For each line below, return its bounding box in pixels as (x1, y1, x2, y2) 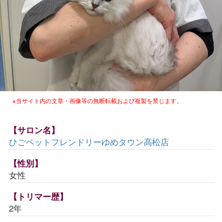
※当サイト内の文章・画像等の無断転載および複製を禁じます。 (12, 96, 182, 105)
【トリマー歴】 (9, 190, 68, 203)
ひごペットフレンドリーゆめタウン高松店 (9, 135, 169, 148)
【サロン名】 (9, 124, 59, 136)
